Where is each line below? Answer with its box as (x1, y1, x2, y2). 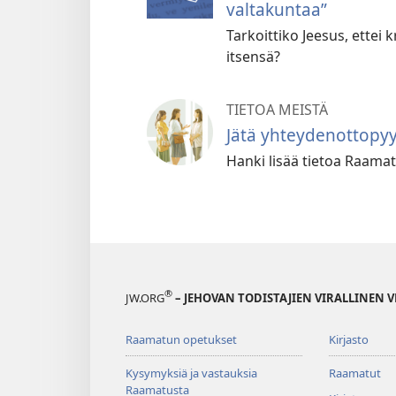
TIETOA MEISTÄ (226, 100, 328, 120)
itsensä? (226, 47, 280, 67)
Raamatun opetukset (126, 331, 237, 347)
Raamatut (328, 364, 381, 381)
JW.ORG (126, 289, 164, 306)
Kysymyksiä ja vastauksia (126, 364, 257, 381)
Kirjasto (328, 331, 369, 347)
